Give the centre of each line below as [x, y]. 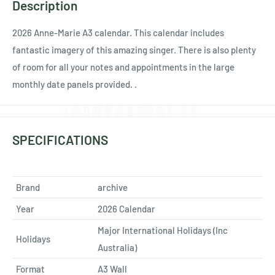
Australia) [117, 248]
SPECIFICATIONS [60, 139]
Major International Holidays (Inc [163, 230]
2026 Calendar [126, 209]
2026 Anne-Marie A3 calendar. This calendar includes [118, 32]
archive [113, 188]
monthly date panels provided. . [75, 84]
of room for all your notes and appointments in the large [123, 67]
